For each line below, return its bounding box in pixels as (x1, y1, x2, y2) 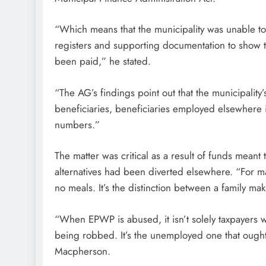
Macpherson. (55, 243, 110, 258)
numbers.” (55, 117, 100, 132)
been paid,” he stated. (55, 54, 151, 68)
